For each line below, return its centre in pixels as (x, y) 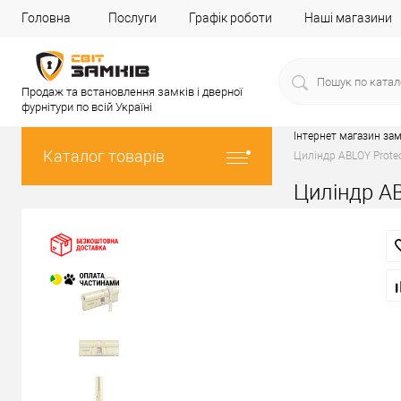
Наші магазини (348, 18)
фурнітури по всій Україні (87, 107)
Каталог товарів (104, 156)
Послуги (132, 18)
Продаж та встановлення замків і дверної (132, 92)
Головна (46, 18)
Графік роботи (230, 18)
